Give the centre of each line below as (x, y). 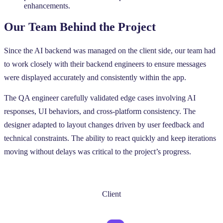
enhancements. (47, 6)
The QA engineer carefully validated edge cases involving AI (100, 98)
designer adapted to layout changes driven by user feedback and (104, 124)
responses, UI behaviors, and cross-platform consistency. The (100, 111)
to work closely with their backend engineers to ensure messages (105, 64)
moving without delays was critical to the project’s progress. (98, 151)
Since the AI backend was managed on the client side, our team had (110, 50)
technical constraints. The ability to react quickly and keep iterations (110, 138)
